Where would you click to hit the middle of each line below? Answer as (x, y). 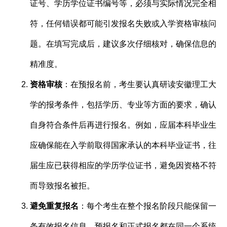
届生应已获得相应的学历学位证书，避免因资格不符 (123, 165)
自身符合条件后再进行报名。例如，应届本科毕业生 (123, 125)
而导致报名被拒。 (63, 185)
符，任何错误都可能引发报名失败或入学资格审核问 (123, 23)
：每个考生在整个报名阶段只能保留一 (148, 206)
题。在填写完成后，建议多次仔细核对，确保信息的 (123, 44)
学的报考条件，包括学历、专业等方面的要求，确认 (123, 104)
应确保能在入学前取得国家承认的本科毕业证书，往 (123, 145)
